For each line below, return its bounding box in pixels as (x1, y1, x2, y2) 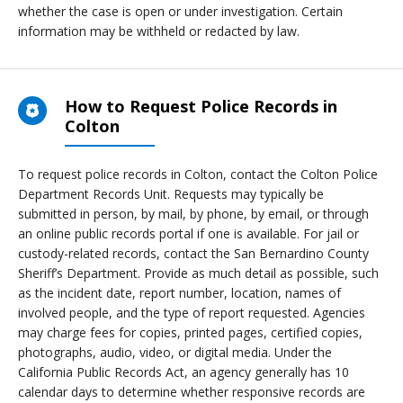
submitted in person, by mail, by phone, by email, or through (18, 205, 369, 222)
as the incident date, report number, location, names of (18, 284, 341, 301)
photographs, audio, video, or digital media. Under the (18, 344, 332, 361)
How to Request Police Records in (65, 95, 337, 117)
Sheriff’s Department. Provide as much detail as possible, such (18, 264, 379, 282)
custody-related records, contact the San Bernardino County (18, 245, 369, 262)
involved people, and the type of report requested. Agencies (18, 304, 365, 321)
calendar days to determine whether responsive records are (18, 383, 365, 400)
